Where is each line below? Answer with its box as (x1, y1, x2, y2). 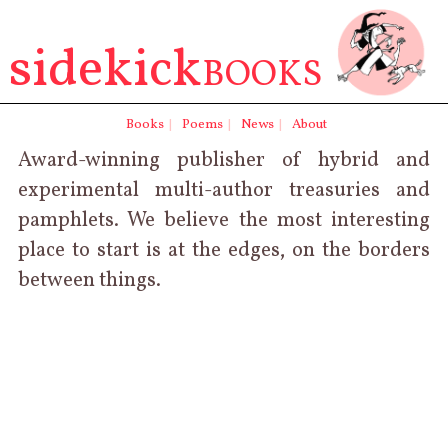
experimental (17, 176, 139, 205)
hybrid (318, 146, 380, 175)
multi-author (138, 176, 290, 205)
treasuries (289, 176, 381, 205)
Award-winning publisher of (17, 146, 319, 175)
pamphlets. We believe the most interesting (17, 206, 431, 235)
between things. (17, 266, 161, 295)
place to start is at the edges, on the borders (17, 236, 431, 265)
